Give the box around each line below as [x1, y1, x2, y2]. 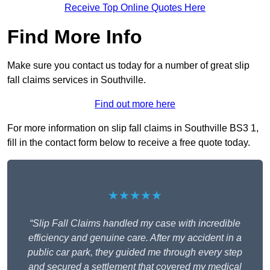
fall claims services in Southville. [7, 75, 146, 86]
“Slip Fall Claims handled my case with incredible [30, 218, 240, 229]
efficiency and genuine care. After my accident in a [28, 233, 242, 243]
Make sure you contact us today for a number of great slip [7, 60, 250, 71]
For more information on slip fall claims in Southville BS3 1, [7, 123, 259, 134]
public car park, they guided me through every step [28, 247, 242, 258]
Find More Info [7, 26, 142, 48]
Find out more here [95, 99, 175, 110]
